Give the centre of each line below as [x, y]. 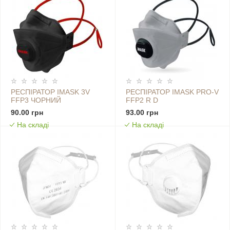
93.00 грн [142, 113]
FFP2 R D [142, 100]
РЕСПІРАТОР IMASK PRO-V [172, 92]
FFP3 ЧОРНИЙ [36, 100]
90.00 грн [27, 113]
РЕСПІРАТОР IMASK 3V [50, 92]
